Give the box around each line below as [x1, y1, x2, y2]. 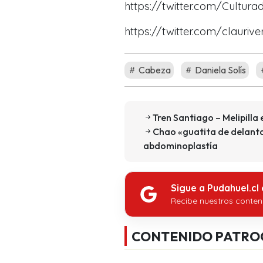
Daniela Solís [193, 64, 246, 76]
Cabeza [137, 64, 171, 76]
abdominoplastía [143, 140, 218, 152]
